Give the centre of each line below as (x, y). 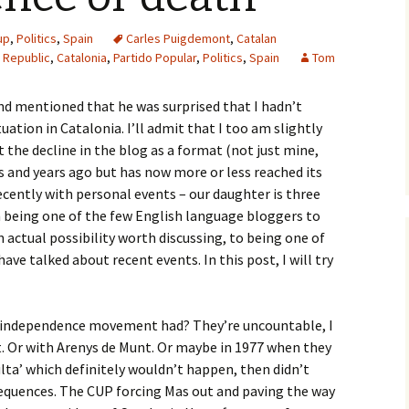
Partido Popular (155, 58)
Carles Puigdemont (178, 38)
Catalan (257, 38)
